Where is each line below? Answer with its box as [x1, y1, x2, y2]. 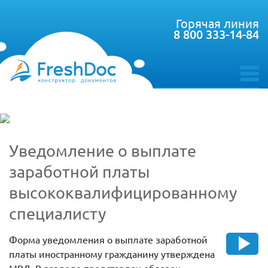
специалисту [9, 203, 106, 224]
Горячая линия [176, 16, 259, 31]
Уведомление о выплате [9, 141, 196, 161]
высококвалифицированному [9, 182, 237, 203]
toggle [240, 78, 266, 92]
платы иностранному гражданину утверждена [9, 248, 215, 260]
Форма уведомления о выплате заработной [9, 233, 208, 246]
